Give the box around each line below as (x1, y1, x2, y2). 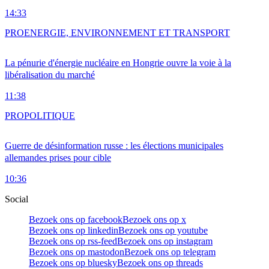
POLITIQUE (24, 110, 75, 121)
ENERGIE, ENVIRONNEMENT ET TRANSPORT (24, 28, 230, 38)
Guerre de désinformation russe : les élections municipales (5, 141, 223, 151)
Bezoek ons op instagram (117, 236, 213, 247)
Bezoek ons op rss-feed (29, 236, 117, 247)
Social (5, 194, 28, 205)
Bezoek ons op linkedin (29, 225, 118, 236)
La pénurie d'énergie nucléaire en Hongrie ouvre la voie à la (5, 58, 231, 68)
